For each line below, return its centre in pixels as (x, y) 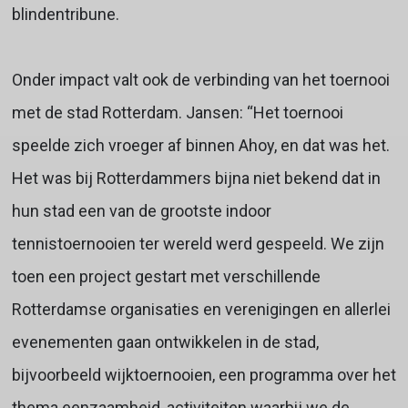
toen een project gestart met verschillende (166, 276)
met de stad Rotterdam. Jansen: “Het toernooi (177, 112)
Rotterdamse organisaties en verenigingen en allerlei (201, 309)
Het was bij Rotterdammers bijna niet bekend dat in (196, 178)
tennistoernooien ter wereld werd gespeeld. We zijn (198, 243)
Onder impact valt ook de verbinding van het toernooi (200, 79)
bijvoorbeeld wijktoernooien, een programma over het (204, 374)
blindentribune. (65, 14)
